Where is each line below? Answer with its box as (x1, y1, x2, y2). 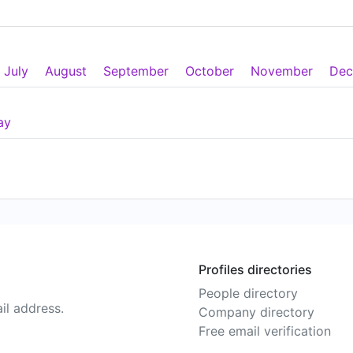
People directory (199, 285, 298, 301)
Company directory (199, 304, 314, 320)
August (45, 63, 87, 79)
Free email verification (199, 323, 331, 339)
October (185, 63, 234, 79)
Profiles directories (199, 262, 312, 277)
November (251, 63, 313, 79)
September (103, 63, 169, 79)
